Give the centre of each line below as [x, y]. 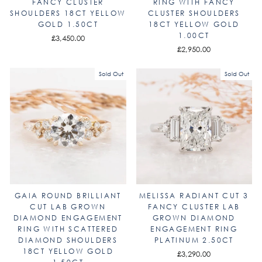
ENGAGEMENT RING [194, 229]
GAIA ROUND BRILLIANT [68, 195]
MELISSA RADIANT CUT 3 [194, 195]
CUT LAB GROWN [68, 206]
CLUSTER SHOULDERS [194, 13]
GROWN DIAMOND [194, 218]
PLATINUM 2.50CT [194, 240]
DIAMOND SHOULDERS [68, 240]
